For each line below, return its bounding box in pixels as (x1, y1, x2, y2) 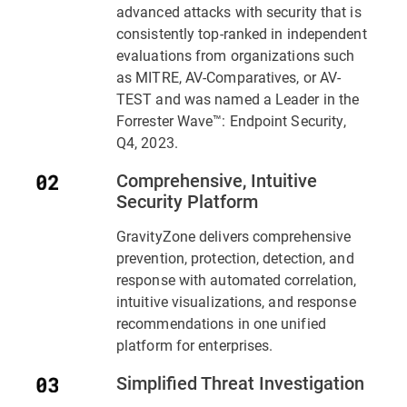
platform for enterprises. (116, 335, 273, 355)
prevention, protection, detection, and (116, 248, 354, 268)
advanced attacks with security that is (116, 2, 362, 22)
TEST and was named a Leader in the (116, 89, 360, 109)
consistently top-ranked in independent (116, 24, 367, 44)
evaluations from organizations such (116, 45, 355, 65)
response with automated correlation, (116, 270, 357, 290)
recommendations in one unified (116, 313, 326, 333)
